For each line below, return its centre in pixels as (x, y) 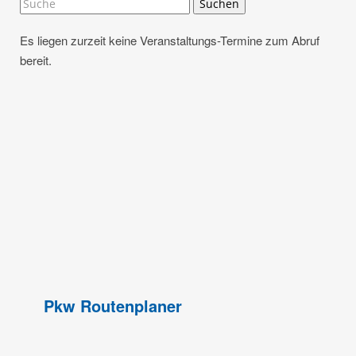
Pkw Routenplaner (113, 305)
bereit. (36, 60)
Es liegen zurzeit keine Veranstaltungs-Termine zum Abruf (170, 40)
